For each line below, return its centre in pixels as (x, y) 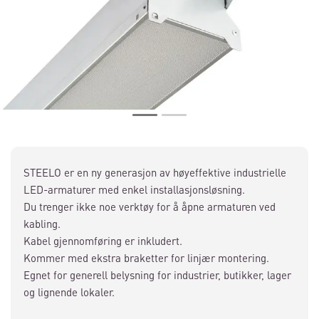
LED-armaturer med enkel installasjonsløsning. (134, 189)
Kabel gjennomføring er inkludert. (103, 241)
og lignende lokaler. (69, 292)
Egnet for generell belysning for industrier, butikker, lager (157, 275)
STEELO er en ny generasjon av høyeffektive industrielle (155, 172)
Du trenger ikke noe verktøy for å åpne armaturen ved (150, 206)
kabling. (42, 224)
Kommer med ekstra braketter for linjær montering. (146, 258)
